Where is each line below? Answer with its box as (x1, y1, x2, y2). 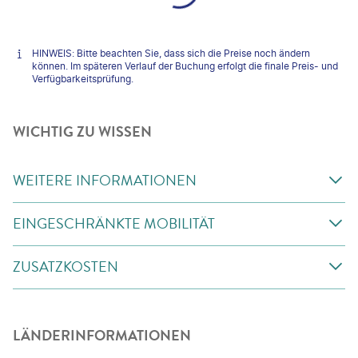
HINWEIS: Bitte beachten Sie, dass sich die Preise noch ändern (32, 46, 310, 59)
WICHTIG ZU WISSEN (13, 121, 152, 142)
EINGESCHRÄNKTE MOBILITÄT (13, 213, 215, 234)
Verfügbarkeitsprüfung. (32, 72, 133, 85)
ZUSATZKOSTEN (13, 256, 118, 277)
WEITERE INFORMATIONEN (13, 169, 197, 191)
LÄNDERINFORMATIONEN (13, 324, 191, 346)
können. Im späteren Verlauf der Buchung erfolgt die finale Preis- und (32, 59, 338, 72)
